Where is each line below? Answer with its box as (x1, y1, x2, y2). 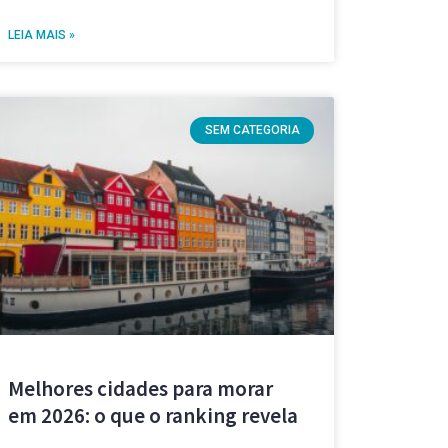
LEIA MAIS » (7, 28, 75, 43)
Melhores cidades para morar (7, 375, 273, 403)
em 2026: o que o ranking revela (7, 402, 298, 430)
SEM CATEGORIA (204, 123, 300, 138)
